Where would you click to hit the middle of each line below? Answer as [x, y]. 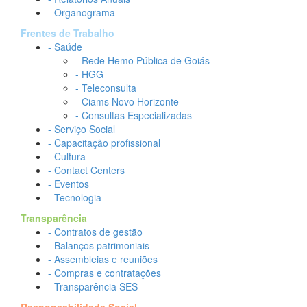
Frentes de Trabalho [67, 33]
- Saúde [65, 47]
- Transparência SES [93, 287]
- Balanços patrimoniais [99, 246]
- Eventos [69, 184]
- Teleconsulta [106, 88]
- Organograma [82, 13]
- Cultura [67, 157]
